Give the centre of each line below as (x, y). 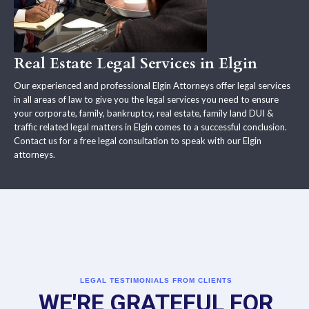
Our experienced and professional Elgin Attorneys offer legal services (152, 85)
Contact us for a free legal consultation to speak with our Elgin (138, 140)
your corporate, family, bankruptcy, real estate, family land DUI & (143, 113)
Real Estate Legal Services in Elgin (136, 63)
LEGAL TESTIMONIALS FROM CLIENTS (156, 280)
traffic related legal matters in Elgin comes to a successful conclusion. (150, 127)
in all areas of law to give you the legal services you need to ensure (146, 99)
